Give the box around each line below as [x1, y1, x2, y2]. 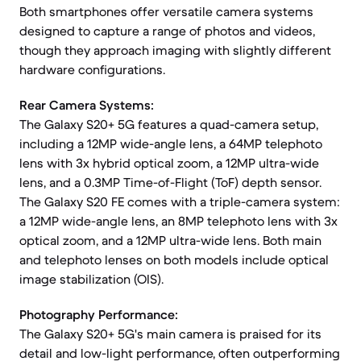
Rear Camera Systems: [19, 97, 154, 113]
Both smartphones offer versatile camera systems [19, 3, 313, 19]
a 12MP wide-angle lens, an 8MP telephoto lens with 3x [19, 213, 338, 229]
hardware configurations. [19, 61, 165, 77]
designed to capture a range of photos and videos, [19, 23, 315, 39]
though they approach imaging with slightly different [19, 42, 331, 58]
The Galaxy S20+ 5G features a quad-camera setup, [19, 116, 318, 132]
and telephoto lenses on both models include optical [19, 251, 329, 268]
